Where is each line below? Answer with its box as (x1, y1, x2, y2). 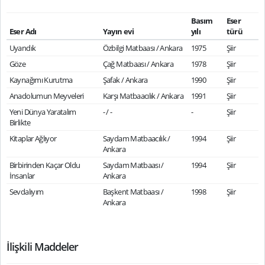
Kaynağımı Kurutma (9, 75, 73, 85)
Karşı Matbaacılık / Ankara (102, 91, 183, 101)
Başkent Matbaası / (102, 186, 164, 197)
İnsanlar (9, 170, 35, 181)
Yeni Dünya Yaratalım (9, 106, 76, 117)
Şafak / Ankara (102, 75, 148, 85)
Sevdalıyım (9, 186, 44, 197)
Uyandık (9, 43, 36, 53)
